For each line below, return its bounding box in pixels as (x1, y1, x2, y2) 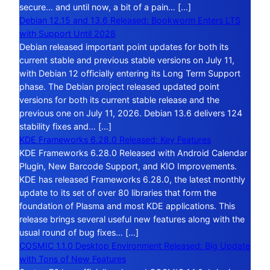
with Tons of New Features (19, 253, 126, 264)
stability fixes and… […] (19, 121, 111, 131)
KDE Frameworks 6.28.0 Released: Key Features (19, 134, 211, 145)
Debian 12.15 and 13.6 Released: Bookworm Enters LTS (19, 14, 240, 25)
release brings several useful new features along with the (19, 213, 245, 224)
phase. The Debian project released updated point (19, 81, 219, 92)
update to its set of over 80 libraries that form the (19, 187, 216, 198)
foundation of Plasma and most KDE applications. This (19, 200, 235, 211)
